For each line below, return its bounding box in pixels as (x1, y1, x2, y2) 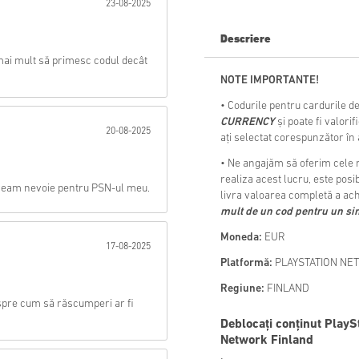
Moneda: (220, 232, 262, 244)
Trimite (115, 26, 155, 38)
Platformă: (220, 257, 272, 270)
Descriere (220, 34, 271, 46)
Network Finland (220, 334, 313, 348)
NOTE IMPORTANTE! (220, 75, 319, 87)
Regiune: (220, 283, 264, 296)
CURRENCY (220, 116, 275, 129)
